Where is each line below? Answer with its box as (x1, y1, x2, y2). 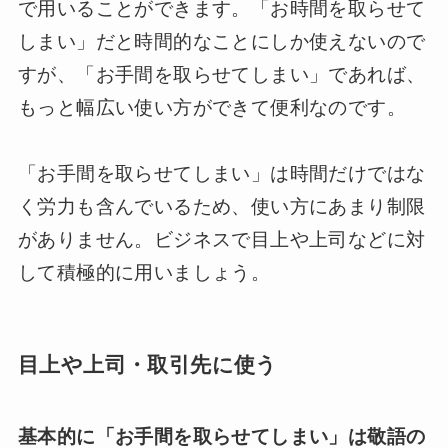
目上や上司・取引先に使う (17, 352, 278, 376)
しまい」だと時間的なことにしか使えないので (17, 30, 426, 52)
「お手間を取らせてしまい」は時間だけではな (17, 162, 426, 184)
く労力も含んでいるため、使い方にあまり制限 (17, 195, 426, 217)
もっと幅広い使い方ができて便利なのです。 (17, 96, 406, 118)
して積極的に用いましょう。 (17, 261, 271, 283)
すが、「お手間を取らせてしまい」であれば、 (17, 63, 426, 85)
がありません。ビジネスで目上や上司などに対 (17, 228, 426, 250)
